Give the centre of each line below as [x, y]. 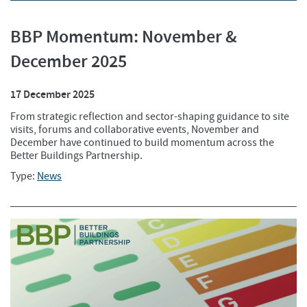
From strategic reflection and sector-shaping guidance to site [150, 116]
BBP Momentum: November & [124, 37]
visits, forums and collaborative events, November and [135, 129]
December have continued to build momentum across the [142, 142]
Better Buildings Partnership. [76, 155]
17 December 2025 [52, 95]
